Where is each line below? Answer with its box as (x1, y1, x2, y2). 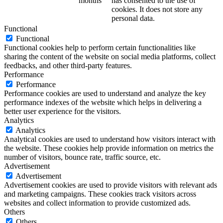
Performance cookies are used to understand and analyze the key (4, 89, 206, 98)
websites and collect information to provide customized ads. (4, 199, 191, 208)
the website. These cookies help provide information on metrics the (4, 144, 214, 153)
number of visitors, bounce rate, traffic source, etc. (4, 153, 161, 162)
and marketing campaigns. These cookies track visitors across (4, 190, 196, 199)
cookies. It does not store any (111, 5, 203, 14)
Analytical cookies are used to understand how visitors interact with (4, 135, 216, 144)
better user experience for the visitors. (4, 107, 121, 116)
